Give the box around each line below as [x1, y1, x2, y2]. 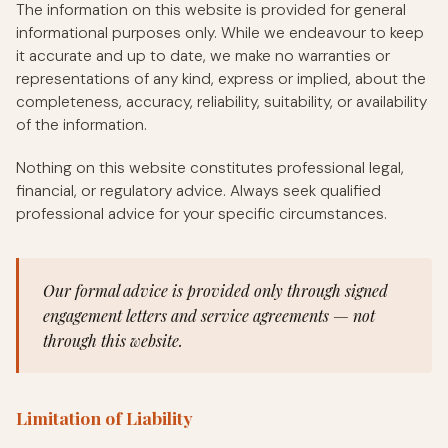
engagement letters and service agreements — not [43, 304, 375, 326]
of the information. [16, 114, 147, 135]
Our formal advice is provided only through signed [43, 279, 388, 301]
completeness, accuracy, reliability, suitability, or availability [16, 91, 427, 112]
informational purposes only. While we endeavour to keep [16, 22, 424, 43]
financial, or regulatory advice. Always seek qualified [16, 180, 381, 201]
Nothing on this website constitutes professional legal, [16, 157, 404, 178]
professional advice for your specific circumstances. [16, 203, 387, 224]
